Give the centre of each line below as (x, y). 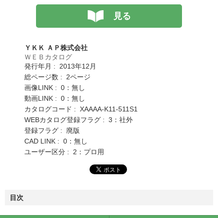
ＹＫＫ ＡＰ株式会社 (56, 47)
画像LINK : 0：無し (55, 87)
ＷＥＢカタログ (48, 57)
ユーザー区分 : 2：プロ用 (64, 152)
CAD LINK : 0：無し (56, 141)
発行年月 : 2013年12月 (60, 66)
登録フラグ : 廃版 (52, 130)
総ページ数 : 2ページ (57, 77)
